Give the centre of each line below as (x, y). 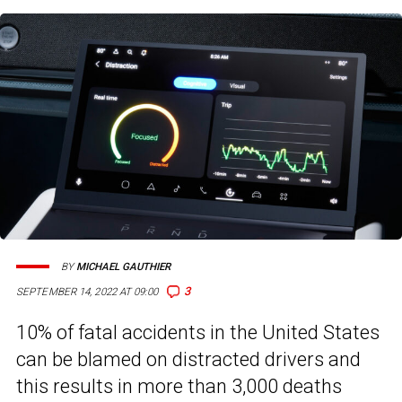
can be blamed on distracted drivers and (188, 360)
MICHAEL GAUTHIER (123, 267)
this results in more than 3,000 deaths (179, 387)
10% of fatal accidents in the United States (198, 333)
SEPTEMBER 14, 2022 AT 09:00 (87, 292)
